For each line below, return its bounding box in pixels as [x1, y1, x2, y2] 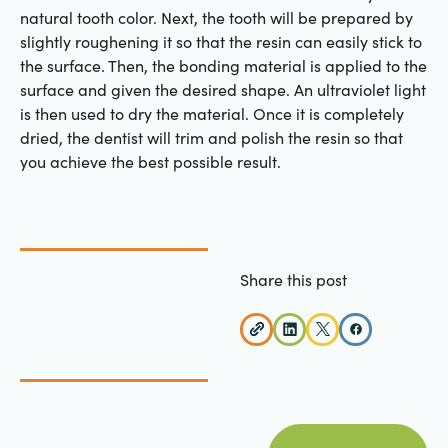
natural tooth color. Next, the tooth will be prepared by [19, 7, 413, 29]
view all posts [348, 424, 446, 446]
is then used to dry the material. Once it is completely [19, 103, 404, 125]
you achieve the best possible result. [19, 151, 281, 173]
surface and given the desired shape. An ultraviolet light [19, 79, 426, 101]
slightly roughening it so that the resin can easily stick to [19, 31, 422, 53]
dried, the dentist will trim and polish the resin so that [19, 127, 403, 149]
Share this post [240, 269, 348, 291]
